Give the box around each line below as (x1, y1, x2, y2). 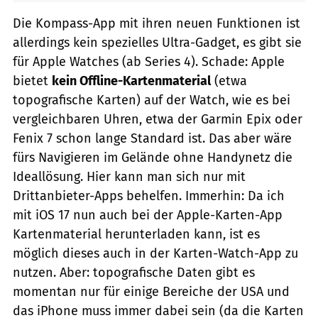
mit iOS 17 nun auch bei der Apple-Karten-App (13, 207, 283, 224)
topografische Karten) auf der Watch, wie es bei (13, 92, 290, 109)
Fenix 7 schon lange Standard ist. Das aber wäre (13, 131, 292, 147)
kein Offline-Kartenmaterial (52, 73, 211, 89)
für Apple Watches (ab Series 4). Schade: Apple (13, 54, 285, 70)
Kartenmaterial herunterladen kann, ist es (13, 226, 260, 243)
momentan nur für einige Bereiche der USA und (13, 284, 290, 300)
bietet (13, 73, 52, 89)
